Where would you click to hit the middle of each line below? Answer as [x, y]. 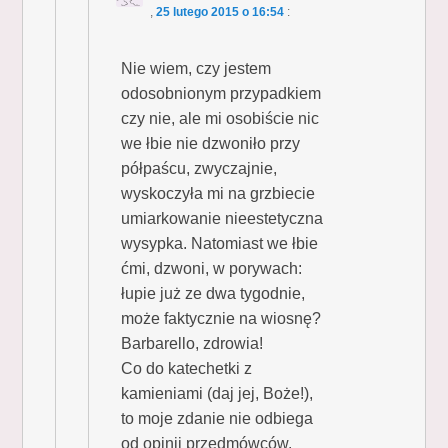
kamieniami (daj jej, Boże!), [217, 393]
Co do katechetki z [187, 368]
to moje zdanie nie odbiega [217, 418]
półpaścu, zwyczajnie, [199, 168]
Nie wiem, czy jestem [196, 68]
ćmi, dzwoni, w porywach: [212, 268]
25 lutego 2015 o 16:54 [220, 11]
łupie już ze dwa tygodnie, [213, 293]
